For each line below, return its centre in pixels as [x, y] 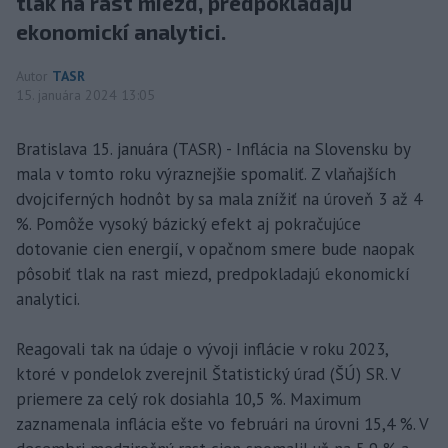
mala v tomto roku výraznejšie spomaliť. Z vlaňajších [206, 173]
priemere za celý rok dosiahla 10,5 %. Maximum [188, 398]
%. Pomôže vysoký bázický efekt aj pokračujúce [188, 223]
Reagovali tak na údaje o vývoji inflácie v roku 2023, [202, 348]
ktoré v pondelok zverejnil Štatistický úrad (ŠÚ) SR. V [208, 373]
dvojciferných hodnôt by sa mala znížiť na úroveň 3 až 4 [219, 198]
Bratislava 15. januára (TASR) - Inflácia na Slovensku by [213, 148]
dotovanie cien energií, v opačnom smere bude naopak [215, 248]
